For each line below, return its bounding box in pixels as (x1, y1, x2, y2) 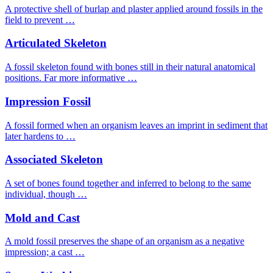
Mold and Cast (5, 211, 80, 224)
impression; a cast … (5, 247, 85, 258)
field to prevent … (5, 14, 75, 25)
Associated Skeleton (5, 153, 103, 166)
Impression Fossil (5, 94, 91, 108)
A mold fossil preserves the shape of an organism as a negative (5, 236, 244, 247)
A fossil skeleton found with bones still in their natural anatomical (5, 62, 255, 73)
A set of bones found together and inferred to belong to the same (5, 177, 251, 188)
